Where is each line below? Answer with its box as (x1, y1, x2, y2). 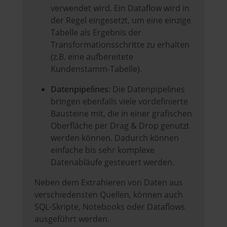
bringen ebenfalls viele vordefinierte (51, 96, 188, 107)
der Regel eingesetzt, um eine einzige (51, 15, 191, 26)
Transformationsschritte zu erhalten (51, 39, 190, 51)
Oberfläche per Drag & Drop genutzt (51, 120, 190, 132)
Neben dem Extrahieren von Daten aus (34, 177, 183, 188)
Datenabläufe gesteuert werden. (51, 157, 174, 168)
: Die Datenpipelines (108, 84, 185, 95)
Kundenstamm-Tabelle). (51, 63, 142, 75)
